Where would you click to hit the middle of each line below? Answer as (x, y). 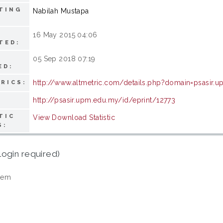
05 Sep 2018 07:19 (64, 58)
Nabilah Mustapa (61, 11)
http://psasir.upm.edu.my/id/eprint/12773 (104, 100)
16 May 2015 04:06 (65, 35)
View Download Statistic (74, 117)
